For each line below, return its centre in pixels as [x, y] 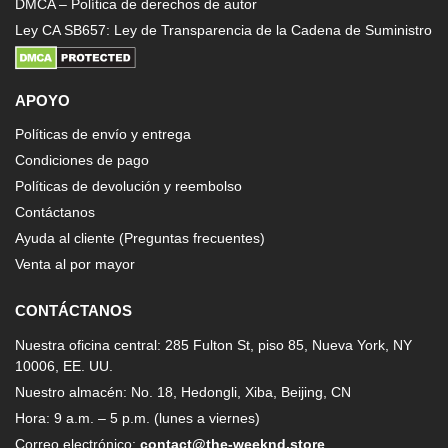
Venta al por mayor [75, 264]
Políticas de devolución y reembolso [128, 186]
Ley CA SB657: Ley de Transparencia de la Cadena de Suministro [223, 29]
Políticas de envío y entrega [103, 134]
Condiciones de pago [82, 160]
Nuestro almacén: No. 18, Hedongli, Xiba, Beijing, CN [183, 391]
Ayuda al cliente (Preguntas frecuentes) [140, 238]
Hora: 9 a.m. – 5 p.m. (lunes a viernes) [137, 417]
